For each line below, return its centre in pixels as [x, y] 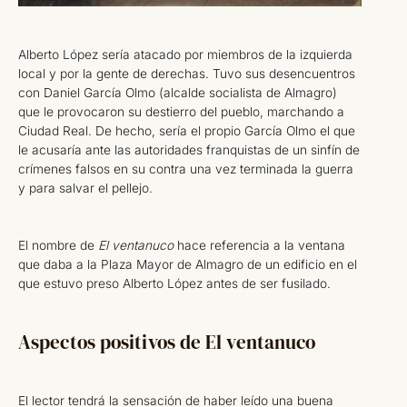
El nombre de [58, 245]
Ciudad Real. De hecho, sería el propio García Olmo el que [187, 130]
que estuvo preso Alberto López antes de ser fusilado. [174, 283]
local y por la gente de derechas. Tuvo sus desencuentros [187, 73]
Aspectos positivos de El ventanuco [167, 342]
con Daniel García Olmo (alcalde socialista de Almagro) [178, 92]
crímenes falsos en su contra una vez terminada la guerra [186, 169]
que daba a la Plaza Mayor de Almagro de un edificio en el [188, 264]
